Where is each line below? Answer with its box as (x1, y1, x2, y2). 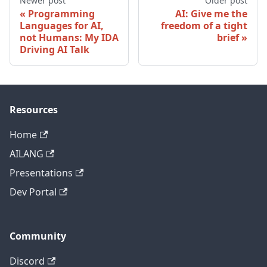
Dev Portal (10, 185, 57, 198)
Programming (28, 7, 95, 20)
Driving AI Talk (20, 42, 89, 56)
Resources (10, 103, 58, 116)
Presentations (10, 166, 73, 179)
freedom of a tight (161, 18, 247, 32)
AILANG (10, 147, 44, 160)
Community (10, 229, 66, 243)
